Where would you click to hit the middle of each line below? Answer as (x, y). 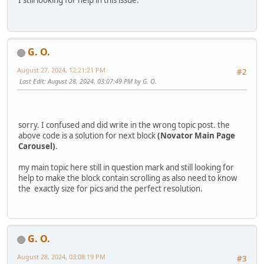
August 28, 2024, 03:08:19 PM (61, 256)
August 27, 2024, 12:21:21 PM (61, 70)
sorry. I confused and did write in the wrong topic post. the (124, 125)
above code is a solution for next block (88, 135)
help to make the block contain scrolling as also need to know (128, 178)
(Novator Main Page (196, 135)
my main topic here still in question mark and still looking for (126, 167)
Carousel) (37, 146)
